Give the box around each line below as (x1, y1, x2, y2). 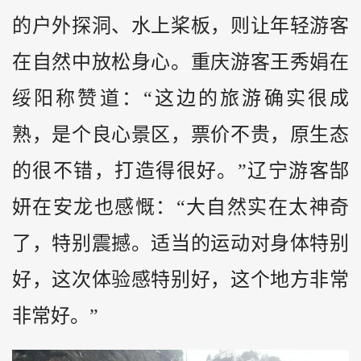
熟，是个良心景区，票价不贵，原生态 (12, 123, 349, 145)
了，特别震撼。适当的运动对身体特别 (12, 232, 349, 254)
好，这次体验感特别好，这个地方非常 (12, 268, 349, 290)
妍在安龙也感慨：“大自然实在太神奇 (12, 196, 349, 218)
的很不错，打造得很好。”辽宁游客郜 (12, 160, 349, 181)
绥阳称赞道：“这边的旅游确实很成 (12, 87, 349, 109)
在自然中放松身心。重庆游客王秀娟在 (12, 51, 349, 73)
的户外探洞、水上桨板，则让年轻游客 (12, 15, 349, 36)
